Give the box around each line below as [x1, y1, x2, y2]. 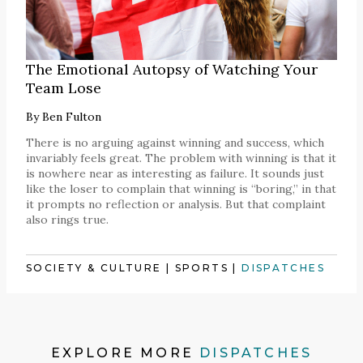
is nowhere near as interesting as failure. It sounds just [26, 166, 324, 181]
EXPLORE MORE [50, 345, 200, 361]
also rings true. [26, 212, 109, 228]
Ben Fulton [42, 109, 101, 125]
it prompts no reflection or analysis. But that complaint [26, 197, 326, 212]
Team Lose [26, 79, 101, 98]
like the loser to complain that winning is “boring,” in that [26, 181, 336, 197]
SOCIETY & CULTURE [26, 262, 162, 275]
